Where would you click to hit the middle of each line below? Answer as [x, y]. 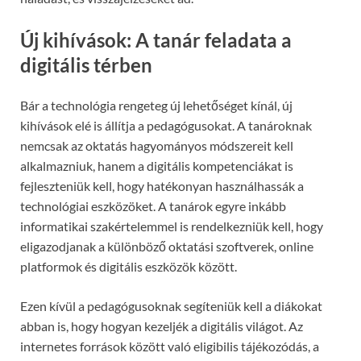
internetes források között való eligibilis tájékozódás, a [170, 346]
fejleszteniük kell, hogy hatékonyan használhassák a [162, 186]
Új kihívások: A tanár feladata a [156, 40]
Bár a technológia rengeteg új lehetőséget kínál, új [156, 106]
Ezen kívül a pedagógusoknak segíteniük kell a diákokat [171, 306]
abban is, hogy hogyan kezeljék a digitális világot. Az [162, 326]
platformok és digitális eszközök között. [129, 267]
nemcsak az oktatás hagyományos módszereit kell [157, 146]
